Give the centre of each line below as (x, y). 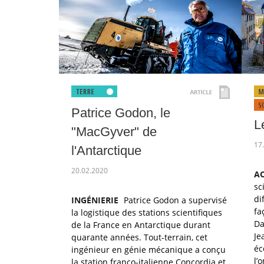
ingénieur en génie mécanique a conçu (148, 250)
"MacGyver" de (114, 132)
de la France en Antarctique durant (141, 225)
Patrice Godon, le (121, 113)
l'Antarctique (106, 151)
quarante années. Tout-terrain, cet (139, 237)
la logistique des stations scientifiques (147, 212)
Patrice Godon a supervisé (174, 200)
